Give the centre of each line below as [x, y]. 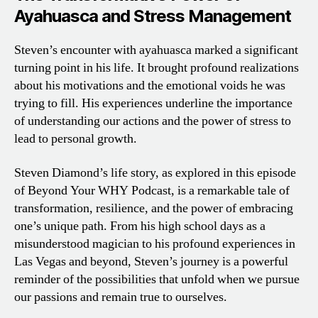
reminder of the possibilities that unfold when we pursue [157, 279]
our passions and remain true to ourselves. [121, 297]
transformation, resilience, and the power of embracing [154, 208]
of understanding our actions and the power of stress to [153, 121]
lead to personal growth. [76, 139]
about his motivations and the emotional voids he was [150, 86]
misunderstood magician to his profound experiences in [155, 243]
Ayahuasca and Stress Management [153, 16]
